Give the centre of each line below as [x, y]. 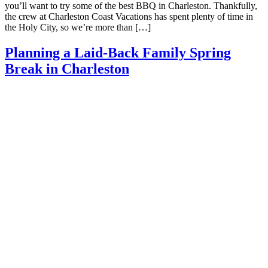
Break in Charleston [67, 69]
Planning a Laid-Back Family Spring [118, 53]
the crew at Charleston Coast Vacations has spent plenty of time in [129, 17]
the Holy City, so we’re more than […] [78, 28]
